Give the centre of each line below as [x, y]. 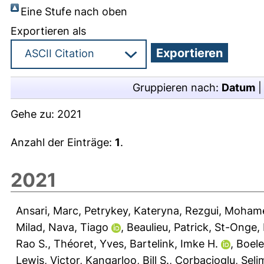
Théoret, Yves [89, 243]
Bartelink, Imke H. [174, 243]
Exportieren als [48, 31]
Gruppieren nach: [177, 87]
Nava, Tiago [78, 227]
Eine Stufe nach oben [74, 11]
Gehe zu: [34, 114]
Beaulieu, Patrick [168, 227]
